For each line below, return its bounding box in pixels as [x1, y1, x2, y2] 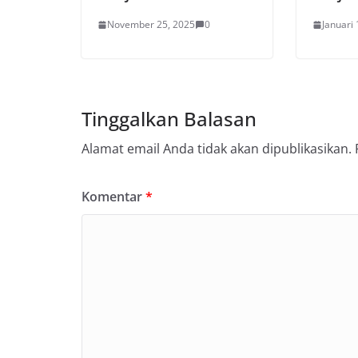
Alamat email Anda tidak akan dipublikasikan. [82, 140, 352, 158]
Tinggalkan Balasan [82, 105, 257, 133]
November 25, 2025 [107, 18, 195, 32]
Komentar [82, 188, 145, 206]
